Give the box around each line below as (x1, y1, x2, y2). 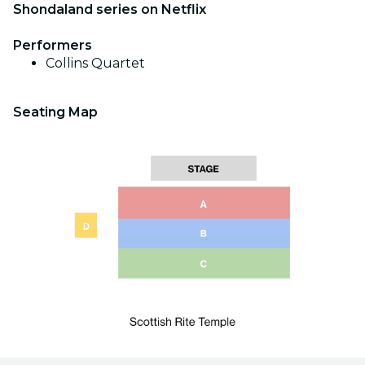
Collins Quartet (46, 55, 145, 71)
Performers (13, 37, 92, 53)
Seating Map (13, 103, 98, 120)
